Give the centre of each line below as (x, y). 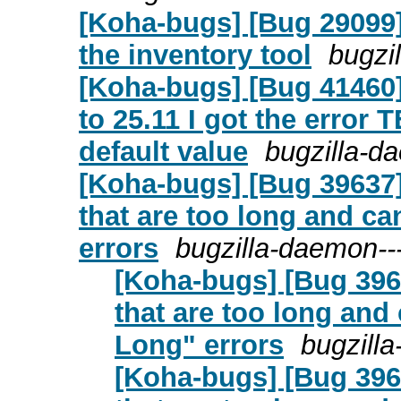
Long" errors (199, 345)
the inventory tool (195, 55)
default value (163, 151)
